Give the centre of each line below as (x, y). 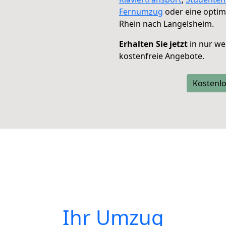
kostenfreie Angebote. (162, 56)
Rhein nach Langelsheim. (166, 24)
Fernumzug (141, 12)
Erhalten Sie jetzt (153, 44)
